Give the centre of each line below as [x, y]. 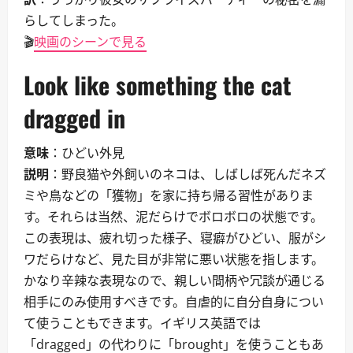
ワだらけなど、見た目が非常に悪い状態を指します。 [174, 259]
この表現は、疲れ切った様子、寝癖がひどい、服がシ [175, 238]
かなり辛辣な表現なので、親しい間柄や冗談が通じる [175, 281]
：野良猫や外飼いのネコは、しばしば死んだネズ [188, 174]
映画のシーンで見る [90, 42]
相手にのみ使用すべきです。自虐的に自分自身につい [174, 302]
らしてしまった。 [74, 20]
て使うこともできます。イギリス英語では [142, 323]
